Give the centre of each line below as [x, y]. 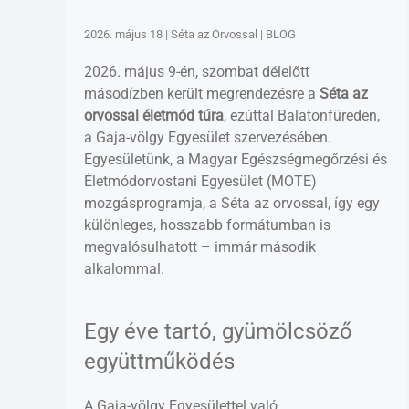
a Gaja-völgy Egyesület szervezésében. [208, 137]
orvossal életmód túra [154, 115]
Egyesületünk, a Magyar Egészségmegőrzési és [236, 159]
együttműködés [159, 361]
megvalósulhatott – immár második [200, 246]
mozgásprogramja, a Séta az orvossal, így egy [232, 203]
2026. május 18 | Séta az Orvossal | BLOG [190, 34]
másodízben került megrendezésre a [202, 93]
